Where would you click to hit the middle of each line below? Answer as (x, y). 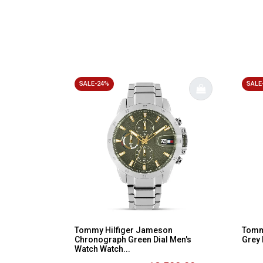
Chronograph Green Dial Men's (133, 239)
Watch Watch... (102, 249)
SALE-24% (94, 83)
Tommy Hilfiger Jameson (124, 230)
